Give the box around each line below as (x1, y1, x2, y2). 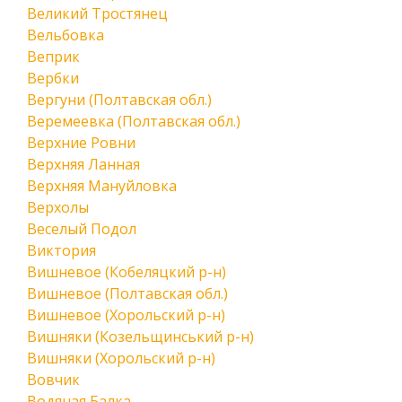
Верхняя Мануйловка (27, 176, 177, 196)
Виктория (27, 240, 96, 260)
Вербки (27, 68, 79, 88)
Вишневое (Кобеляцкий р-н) (27, 262, 226, 282)
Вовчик (27, 370, 80, 389)
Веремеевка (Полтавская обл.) (27, 111, 240, 131)
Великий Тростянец (27, 4, 168, 23)
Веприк (27, 47, 80, 66)
